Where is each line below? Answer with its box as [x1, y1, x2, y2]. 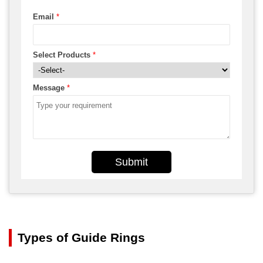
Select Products [33, 50, 93, 59]
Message [33, 83, 67, 92]
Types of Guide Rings [18, 230, 145, 244]
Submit [115, 156, 148, 168]
